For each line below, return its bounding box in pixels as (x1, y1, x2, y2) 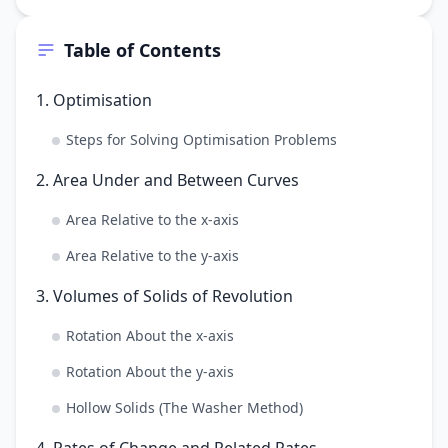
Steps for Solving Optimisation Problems (66, 129, 337, 149)
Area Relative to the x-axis (66, 209, 239, 229)
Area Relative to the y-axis (66, 245, 239, 265)
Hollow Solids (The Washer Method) (66, 397, 303, 417)
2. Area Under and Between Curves (36, 168, 299, 191)
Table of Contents (64, 37, 221, 62)
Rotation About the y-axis (66, 361, 234, 381)
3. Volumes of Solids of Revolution (36, 284, 293, 307)
